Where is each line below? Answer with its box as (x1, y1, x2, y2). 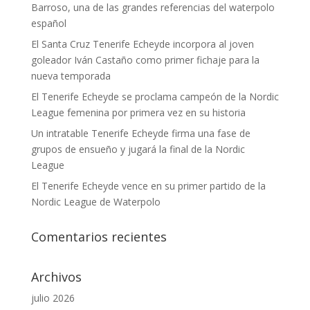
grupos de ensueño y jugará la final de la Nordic (30, 143, 245, 156)
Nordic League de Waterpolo (30, 195, 161, 208)
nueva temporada (30, 69, 111, 82)
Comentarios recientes (30, 228, 167, 245)
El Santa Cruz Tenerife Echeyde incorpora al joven (30, 37, 254, 51)
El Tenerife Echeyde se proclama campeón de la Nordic (30, 90, 279, 103)
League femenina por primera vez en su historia (30, 106, 246, 119)
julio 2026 (30, 291, 75, 304)
